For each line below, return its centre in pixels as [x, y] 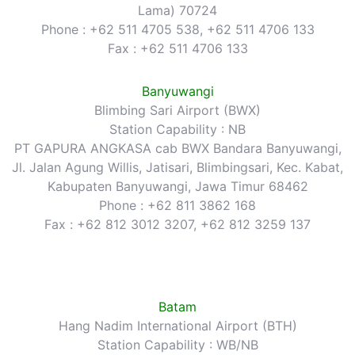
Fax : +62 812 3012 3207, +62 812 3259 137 [177, 224]
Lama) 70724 [177, 10]
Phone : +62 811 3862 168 [177, 205]
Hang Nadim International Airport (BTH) [177, 325]
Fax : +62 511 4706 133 [177, 48]
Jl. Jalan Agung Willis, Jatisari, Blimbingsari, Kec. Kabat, [177, 167]
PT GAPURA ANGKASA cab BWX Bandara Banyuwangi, [177, 148]
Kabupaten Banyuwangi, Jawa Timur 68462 [177, 186]
